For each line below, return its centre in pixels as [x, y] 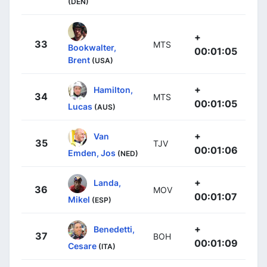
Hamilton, [113, 89]
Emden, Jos [92, 153]
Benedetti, [114, 229]
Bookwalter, [92, 47]
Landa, [107, 182]
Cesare [82, 246]
